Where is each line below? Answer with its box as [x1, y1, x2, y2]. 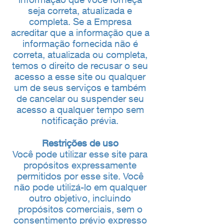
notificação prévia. [41, 115, 118, 126]
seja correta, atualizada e [28, 5, 132, 16]
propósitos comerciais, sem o [17, 203, 142, 214]
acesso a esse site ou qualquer [14, 71, 145, 82]
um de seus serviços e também [14, 82, 146, 93]
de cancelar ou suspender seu [16, 93, 144, 104]
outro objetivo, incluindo [29, 192, 131, 203]
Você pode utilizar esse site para [12, 148, 147, 159]
